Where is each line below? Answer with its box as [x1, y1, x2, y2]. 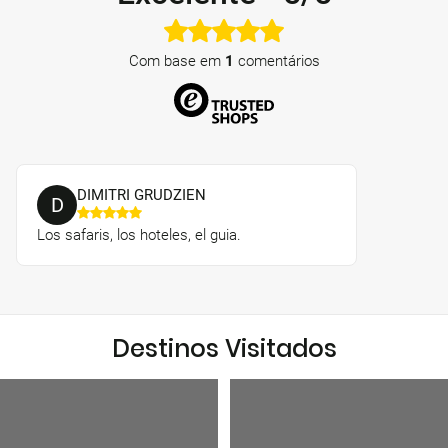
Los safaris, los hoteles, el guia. [37, 226, 241, 245]
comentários [233, 52, 320, 71]
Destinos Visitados [111, 332, 337, 366]
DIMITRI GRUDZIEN [77, 186, 206, 205]
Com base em [128, 52, 225, 71]
